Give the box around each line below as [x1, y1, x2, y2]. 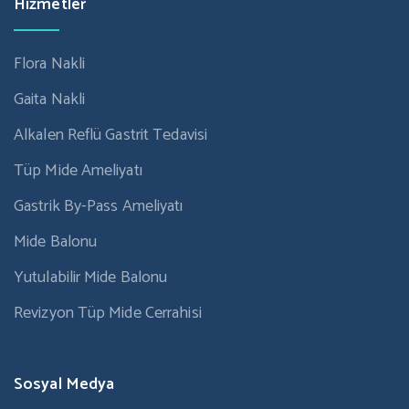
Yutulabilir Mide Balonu [14, 264, 168, 292]
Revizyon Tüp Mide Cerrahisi [14, 299, 202, 328]
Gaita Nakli [14, 86, 86, 114]
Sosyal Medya [14, 371, 115, 399]
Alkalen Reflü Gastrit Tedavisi [14, 121, 207, 150]
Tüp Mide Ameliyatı [14, 157, 142, 185]
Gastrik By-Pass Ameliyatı [14, 193, 184, 221]
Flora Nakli [14, 50, 86, 79]
